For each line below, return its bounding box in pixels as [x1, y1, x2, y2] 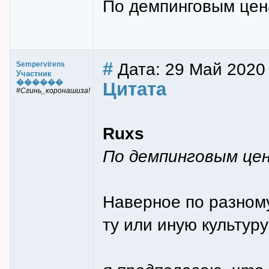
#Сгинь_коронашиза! [16, 86, 90, 95]
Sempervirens [16, 60, 65, 68]
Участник [16, 69, 52, 78]
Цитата [103, 79, 166, 100]
